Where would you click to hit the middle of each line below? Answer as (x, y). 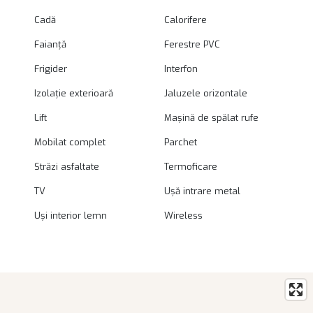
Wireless (184, 216)
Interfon (181, 69)
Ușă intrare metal (203, 191)
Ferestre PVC (192, 45)
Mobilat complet (70, 143)
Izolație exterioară (73, 94)
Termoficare (191, 167)
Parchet (181, 143)
